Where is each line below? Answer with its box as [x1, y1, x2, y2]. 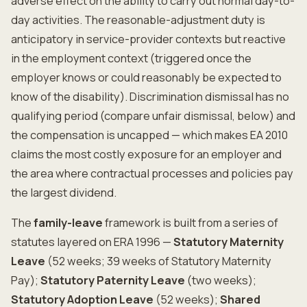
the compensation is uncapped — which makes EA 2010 [11, 127, 288, 143]
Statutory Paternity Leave [40, 273, 185, 288]
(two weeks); [185, 273, 256, 288]
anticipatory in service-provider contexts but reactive [11, 32, 286, 47]
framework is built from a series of [103, 215, 278, 230]
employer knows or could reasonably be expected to [11, 70, 282, 85]
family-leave [34, 215, 103, 230]
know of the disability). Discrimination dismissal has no [11, 89, 289, 104]
